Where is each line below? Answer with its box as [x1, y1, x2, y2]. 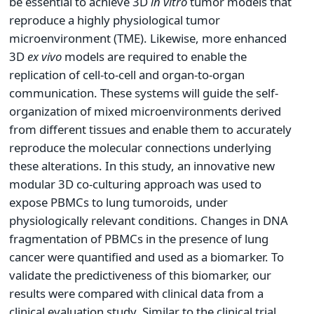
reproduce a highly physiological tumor [9, 11, 220, 28]
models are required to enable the [62, 48, 247, 64]
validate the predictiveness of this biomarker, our [9, 266, 271, 283]
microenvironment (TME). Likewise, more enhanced [9, 29, 287, 46]
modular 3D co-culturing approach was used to [9, 175, 261, 192]
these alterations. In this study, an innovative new [9, 157, 275, 174]
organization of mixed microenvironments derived [9, 102, 281, 119]
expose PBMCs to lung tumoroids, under [9, 193, 228, 210]
